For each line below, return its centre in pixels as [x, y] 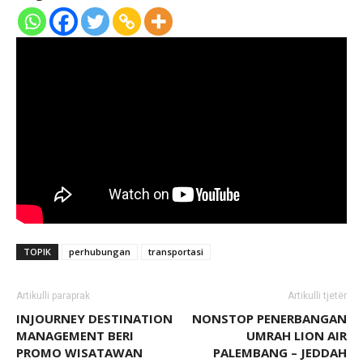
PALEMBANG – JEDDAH [280, 352]
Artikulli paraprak [53, 295]
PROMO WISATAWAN [79, 352]
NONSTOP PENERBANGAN [269, 318]
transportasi [176, 251]
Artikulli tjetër [317, 295]
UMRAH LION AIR [297, 335]
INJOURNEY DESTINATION [94, 318]
